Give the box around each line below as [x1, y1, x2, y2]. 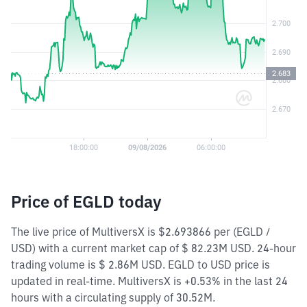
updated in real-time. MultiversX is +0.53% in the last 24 [11, 274, 288, 288]
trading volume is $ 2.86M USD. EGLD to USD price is [11, 258, 270, 271]
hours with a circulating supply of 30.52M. [11, 291, 215, 304]
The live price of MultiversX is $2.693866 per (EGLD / [11, 225, 270, 238]
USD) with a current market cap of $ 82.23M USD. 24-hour [11, 241, 296, 255]
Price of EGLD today [11, 191, 162, 212]
